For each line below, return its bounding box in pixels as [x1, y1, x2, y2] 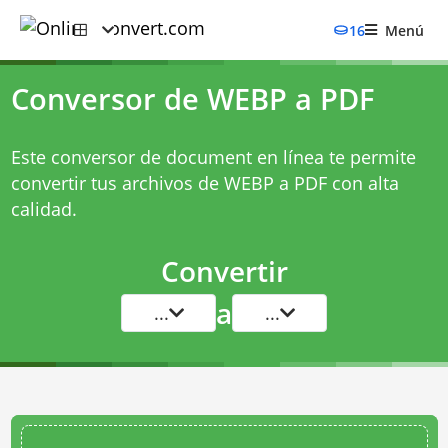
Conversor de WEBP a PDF [10, 79, 374, 119]
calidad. [10, 197, 77, 221]
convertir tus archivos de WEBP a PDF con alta [10, 171, 399, 195]
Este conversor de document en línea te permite [10, 145, 416, 169]
